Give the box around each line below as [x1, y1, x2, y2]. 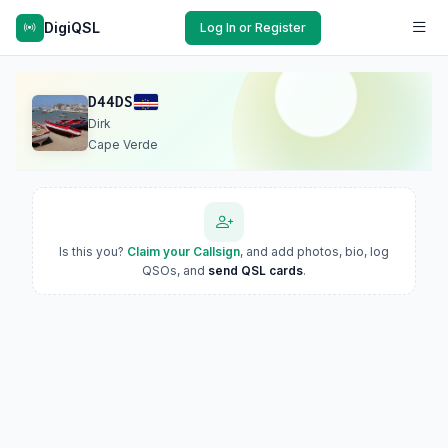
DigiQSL [44, 18, 100, 36]
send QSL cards [208, 263, 303, 278]
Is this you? [59, 244, 127, 259]
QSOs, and [142, 263, 208, 278]
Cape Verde [88, 137, 158, 152]
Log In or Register [200, 19, 306, 35]
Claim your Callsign [127, 244, 240, 259]
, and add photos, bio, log [240, 244, 389, 259]
